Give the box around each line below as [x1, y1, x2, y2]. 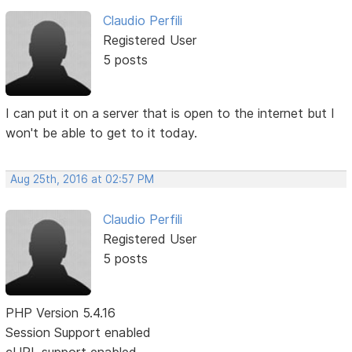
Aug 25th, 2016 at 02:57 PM [10, 173, 155, 186]
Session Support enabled [5, 324, 152, 340]
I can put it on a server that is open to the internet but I [5, 105, 335, 122]
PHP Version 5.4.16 [5, 304, 116, 321]
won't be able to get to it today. [5, 125, 198, 141]
